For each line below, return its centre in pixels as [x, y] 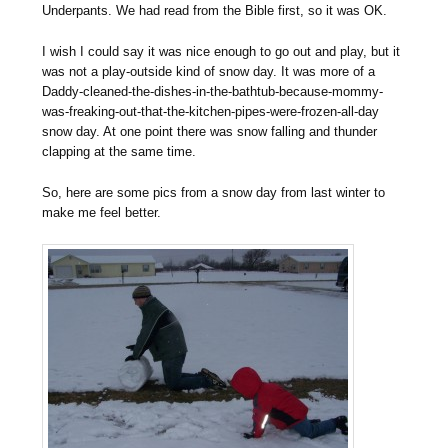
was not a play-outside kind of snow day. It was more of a [209, 72]
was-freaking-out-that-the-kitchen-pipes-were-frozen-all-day [211, 112]
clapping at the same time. [119, 152]
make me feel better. [102, 213]
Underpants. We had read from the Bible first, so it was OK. [215, 11]
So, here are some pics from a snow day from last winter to [214, 193]
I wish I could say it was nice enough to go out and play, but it [221, 52]
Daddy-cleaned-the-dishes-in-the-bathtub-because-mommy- [213, 92]
